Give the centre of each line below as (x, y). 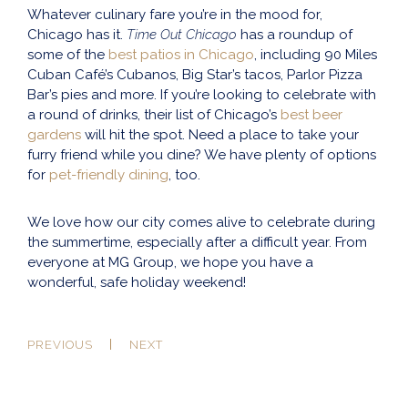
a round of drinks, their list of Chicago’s (154, 115)
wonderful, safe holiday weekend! (137, 283)
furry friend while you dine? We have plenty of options (202, 155)
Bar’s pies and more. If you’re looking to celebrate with (202, 95)
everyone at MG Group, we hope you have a (170, 263)
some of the (68, 55)
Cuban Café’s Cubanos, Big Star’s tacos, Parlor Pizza (195, 75)
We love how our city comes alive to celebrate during (201, 223)
